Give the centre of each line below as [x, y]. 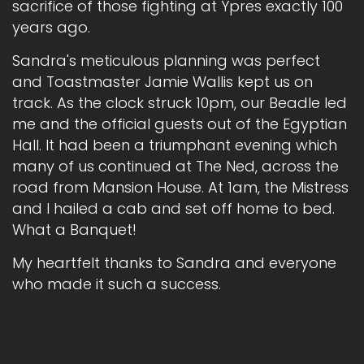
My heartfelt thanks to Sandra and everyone [174, 263]
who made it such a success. [117, 284]
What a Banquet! [74, 230]
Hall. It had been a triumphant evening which [175, 145]
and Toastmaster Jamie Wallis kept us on [162, 82]
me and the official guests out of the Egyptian [180, 124]
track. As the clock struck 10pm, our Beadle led [180, 103]
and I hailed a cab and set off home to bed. [173, 209]
